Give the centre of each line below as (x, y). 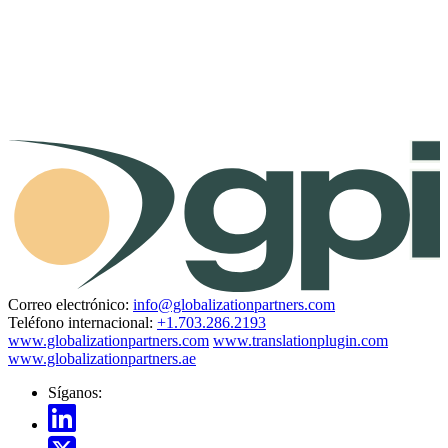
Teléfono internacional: (80, 322)
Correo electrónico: (68, 304)
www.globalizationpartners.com (108, 340)
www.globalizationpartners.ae (102, 358)
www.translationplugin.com (300, 340)
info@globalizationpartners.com (234, 304)
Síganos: (75, 392)
